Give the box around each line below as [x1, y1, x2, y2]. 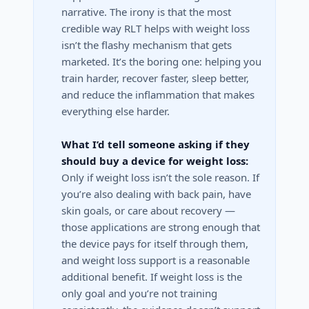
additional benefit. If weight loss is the [61, 270, 242, 284]
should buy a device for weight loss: [61, 154, 248, 168]
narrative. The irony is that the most [61, 5, 231, 19]
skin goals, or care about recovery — [61, 203, 235, 218]
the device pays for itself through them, [61, 237, 248, 251]
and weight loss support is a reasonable [61, 253, 250, 268]
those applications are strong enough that [61, 220, 260, 235]
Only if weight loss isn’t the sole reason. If [61, 170, 259, 185]
